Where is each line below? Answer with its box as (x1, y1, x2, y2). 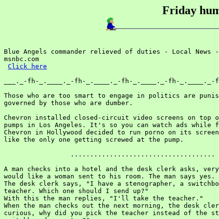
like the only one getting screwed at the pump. (4, 136, 184, 143)
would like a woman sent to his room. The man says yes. (4, 173, 215, 180)
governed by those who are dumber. (4, 99, 133, 107)
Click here (8, 63, 47, 70)
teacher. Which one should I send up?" (4, 187, 149, 195)
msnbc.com (4, 55, 39, 63)
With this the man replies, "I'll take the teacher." (4, 195, 203, 202)
